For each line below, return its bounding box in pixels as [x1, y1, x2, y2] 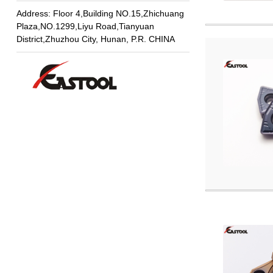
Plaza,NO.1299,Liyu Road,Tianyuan [16, 21, 154, 31]
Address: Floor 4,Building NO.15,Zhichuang [16, 8, 184, 18]
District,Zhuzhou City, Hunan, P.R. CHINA [16, 34, 175, 44]
